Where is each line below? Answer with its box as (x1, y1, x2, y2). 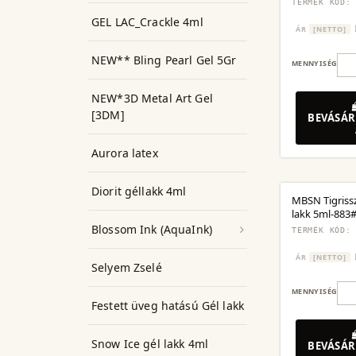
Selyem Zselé (91, 260, 162, 275)
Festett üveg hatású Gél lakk (91, 298, 244, 313)
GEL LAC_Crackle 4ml (91, 14, 203, 29)
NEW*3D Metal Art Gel (91, 91, 213, 106)
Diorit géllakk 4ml (91, 184, 187, 199)
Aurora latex (91, 145, 158, 161)
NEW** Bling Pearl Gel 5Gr (91, 52, 237, 68)
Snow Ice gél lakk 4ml (91, 336, 208, 351)
